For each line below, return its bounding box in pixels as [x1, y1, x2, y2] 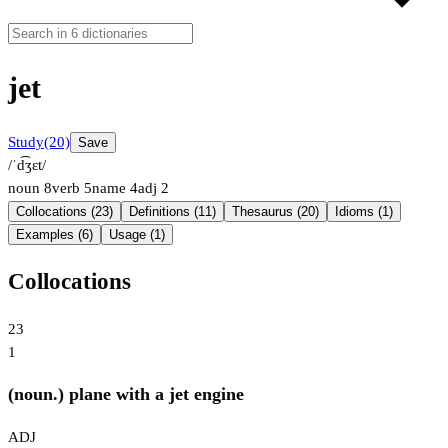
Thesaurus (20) [232, 204, 319, 220]
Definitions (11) [129, 204, 216, 220]
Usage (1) [109, 227, 165, 243]
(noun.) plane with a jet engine [8, 384, 244, 405]
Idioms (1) [335, 204, 393, 220]
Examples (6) [16, 227, 93, 243]
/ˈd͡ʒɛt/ [8, 157, 46, 174]
